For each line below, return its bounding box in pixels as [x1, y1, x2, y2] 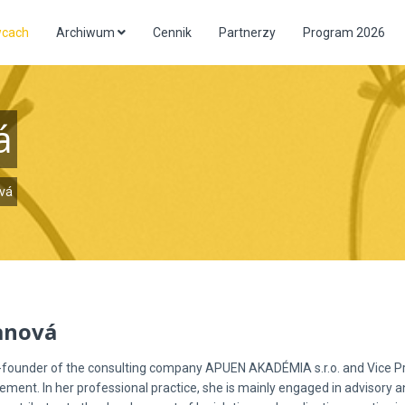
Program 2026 [303, 25, 385, 40]
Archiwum [56, 25, 118, 40]
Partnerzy [219, 25, 276, 40]
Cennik [153, 25, 192, 40]
